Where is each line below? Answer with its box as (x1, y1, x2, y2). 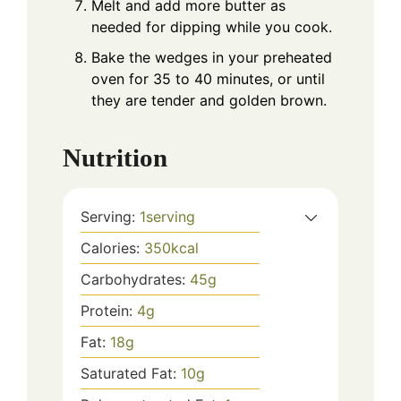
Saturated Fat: (81, 364, 181, 383)
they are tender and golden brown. (91, 90, 327, 109)
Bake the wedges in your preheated (91, 47, 332, 66)
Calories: (81, 239, 144, 258)
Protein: (81, 302, 137, 320)
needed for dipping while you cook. (91, 17, 332, 36)
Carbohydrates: (81, 270, 190, 289)
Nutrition (63, 143, 167, 173)
